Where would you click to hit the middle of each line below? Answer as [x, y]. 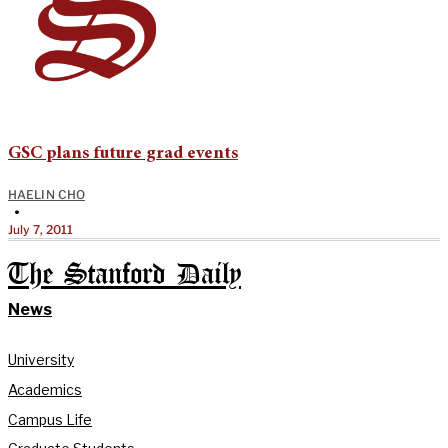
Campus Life [50, 419]
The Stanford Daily [124, 276]
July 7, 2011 [41, 230]
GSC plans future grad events [123, 154]
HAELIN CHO [46, 195]
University [41, 360]
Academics [45, 389]
